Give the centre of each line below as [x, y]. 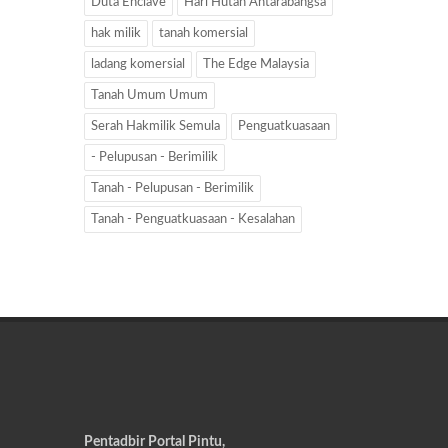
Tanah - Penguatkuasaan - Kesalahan [193, 219]
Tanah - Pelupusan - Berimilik [172, 188]
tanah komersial [203, 33]
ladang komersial [138, 64]
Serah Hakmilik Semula [155, 126]
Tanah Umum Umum [149, 95]
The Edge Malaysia [256, 64]
